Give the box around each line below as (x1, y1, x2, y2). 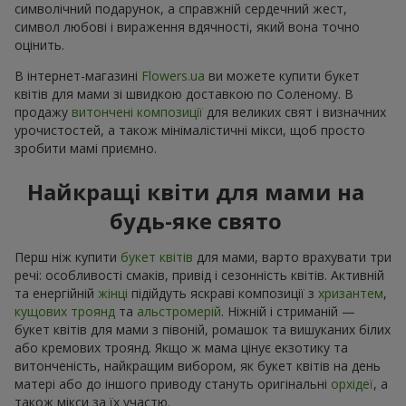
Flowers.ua (141, 66, 205, 84)
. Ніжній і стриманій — (221, 302, 355, 320)
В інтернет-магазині (14, 66, 141, 84)
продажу (14, 102, 72, 121)
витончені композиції (72, 102, 203, 121)
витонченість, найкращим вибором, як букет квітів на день (14, 356, 381, 374)
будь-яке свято (110, 205, 282, 236)
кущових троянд (14, 302, 115, 320)
